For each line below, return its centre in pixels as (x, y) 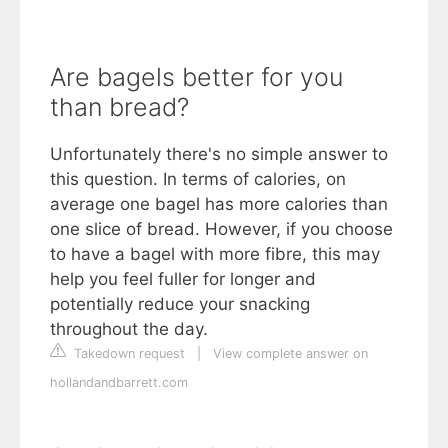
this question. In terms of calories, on (198, 179)
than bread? (119, 107)
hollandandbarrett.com (119, 382)
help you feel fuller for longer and (183, 279)
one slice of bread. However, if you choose (221, 229)
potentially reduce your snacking (180, 304)
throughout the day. (129, 329)
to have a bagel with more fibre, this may (215, 254)
